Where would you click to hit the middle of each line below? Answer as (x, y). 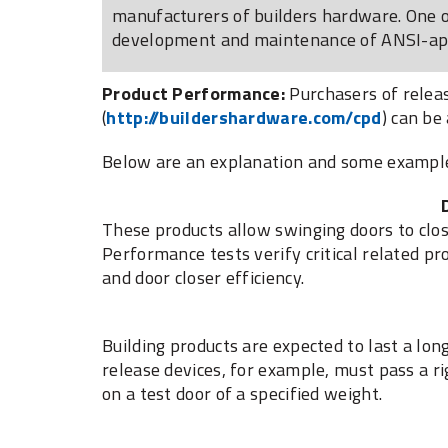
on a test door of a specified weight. (242, 394)
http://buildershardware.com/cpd (244, 118)
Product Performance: (193, 94)
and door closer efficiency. (203, 278)
